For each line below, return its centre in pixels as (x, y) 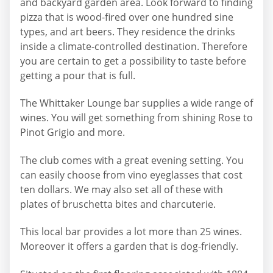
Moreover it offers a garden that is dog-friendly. (129, 246)
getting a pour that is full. (78, 75)
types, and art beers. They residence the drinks (128, 31)
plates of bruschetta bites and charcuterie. (118, 204)
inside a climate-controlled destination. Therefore (134, 46)
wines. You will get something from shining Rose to (136, 118)
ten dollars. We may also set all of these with (122, 189)
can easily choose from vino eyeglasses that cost (131, 175)
